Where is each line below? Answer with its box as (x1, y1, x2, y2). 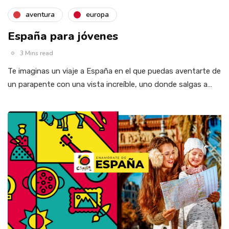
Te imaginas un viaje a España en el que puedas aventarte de (8, 66, 221, 76)
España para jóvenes (8, 28, 118, 44)
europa (86, 10, 109, 20)
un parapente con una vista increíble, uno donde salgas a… (8, 79, 212, 89)
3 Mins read (20, 49, 53, 57)
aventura (26, 10, 55, 20)
